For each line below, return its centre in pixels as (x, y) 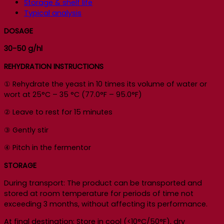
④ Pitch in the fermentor (47, 148)
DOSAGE (18, 31)
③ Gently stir (26, 130)
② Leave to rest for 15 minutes (58, 112)
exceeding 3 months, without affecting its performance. (106, 204)
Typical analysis (53, 13)
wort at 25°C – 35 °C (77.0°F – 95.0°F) (73, 95)
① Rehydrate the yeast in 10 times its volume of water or (105, 84)
